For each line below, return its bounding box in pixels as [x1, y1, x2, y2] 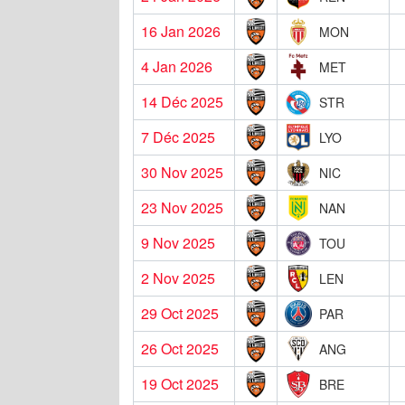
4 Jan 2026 [141, 55, 212, 77]
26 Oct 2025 [141, 337, 219, 359]
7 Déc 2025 [141, 126, 215, 147]
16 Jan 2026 [141, 20, 221, 42]
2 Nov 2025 [141, 267, 215, 288]
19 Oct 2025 [141, 372, 219, 394]
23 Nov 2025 [141, 196, 223, 218]
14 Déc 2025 [141, 90, 223, 112]
